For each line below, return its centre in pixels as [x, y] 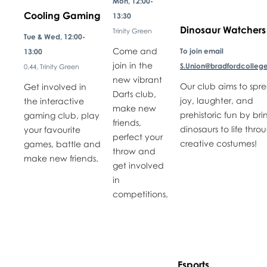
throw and [134, 151]
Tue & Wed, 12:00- [54, 36]
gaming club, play [61, 115]
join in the [132, 65]
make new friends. [62, 158]
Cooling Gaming [62, 15]
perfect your [137, 136]
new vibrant [137, 79]
